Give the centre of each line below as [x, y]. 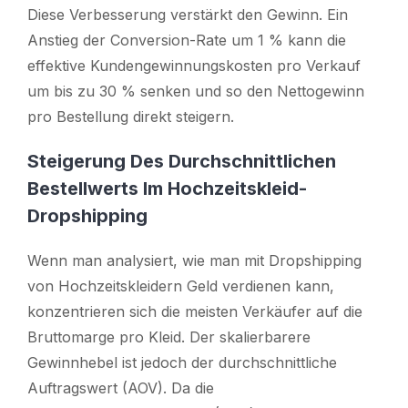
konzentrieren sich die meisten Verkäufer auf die [195, 311]
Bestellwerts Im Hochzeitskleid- [167, 188]
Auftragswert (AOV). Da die [121, 388]
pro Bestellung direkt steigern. [131, 116]
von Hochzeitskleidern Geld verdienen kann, [181, 286]
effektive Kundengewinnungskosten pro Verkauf [194, 65]
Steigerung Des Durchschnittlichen [182, 161]
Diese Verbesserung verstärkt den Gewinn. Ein [188, 14]
